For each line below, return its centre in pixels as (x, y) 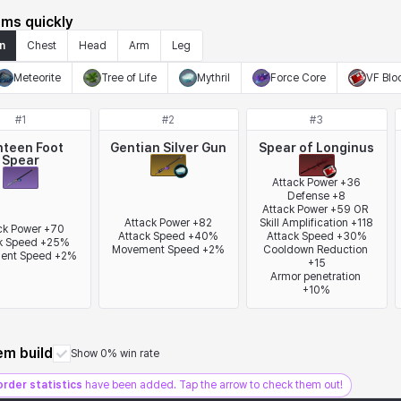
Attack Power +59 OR (316, 209)
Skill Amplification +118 (317, 223)
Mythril (213, 78)
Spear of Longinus (317, 148)
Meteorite (37, 78)
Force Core (298, 78)
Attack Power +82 (169, 223)
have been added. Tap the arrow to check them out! (213, 385)
